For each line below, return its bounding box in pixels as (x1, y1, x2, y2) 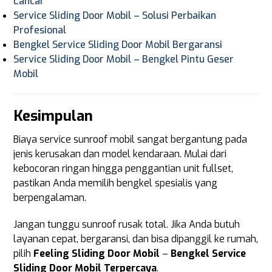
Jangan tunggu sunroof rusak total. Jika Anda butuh (13, 218, 240, 231)
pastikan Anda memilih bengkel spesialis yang (13, 177, 218, 189)
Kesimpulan (13, 106, 93, 126)
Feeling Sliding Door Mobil (33, 247, 160, 260)
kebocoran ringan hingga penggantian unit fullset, (13, 162, 234, 175)
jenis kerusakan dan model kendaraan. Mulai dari (13, 148, 227, 160)
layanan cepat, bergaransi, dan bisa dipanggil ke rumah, (13, 233, 259, 245)
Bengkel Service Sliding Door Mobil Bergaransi (13, 38, 223, 51)
